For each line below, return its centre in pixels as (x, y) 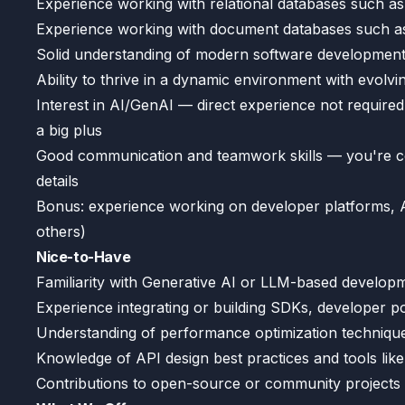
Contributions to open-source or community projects (218, 383)
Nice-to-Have (84, 257)
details (57, 181)
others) (61, 231)
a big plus (69, 130)
